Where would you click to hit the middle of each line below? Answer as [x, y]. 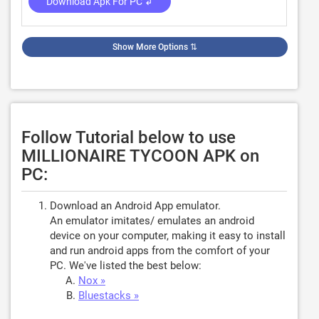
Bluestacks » [109, 296]
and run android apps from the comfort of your [160, 251]
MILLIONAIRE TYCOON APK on [140, 156]
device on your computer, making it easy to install [168, 236]
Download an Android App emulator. [135, 206]
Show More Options [150, 47]
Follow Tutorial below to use [129, 137]
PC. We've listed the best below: [126, 266]
